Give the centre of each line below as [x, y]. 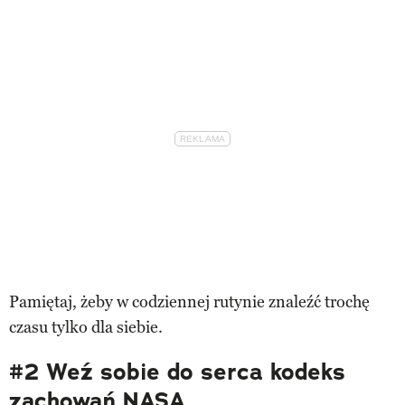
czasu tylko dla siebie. [86, 327]
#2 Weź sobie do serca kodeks [177, 372]
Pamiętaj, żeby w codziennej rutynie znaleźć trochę [189, 301]
